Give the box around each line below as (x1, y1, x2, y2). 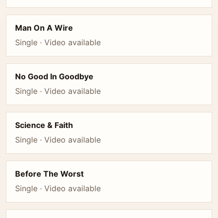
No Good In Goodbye (15, 72, 93, 81)
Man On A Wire (15, 23, 73, 33)
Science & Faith (15, 120, 73, 130)
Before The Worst (15, 169, 84, 179)
